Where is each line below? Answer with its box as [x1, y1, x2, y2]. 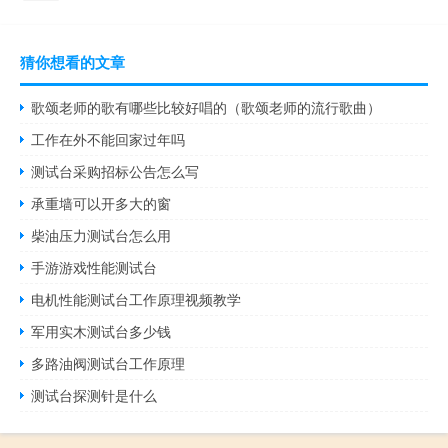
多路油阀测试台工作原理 [31, 353, 186, 374]
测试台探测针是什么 [31, 385, 158, 406]
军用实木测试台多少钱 [31, 321, 172, 342]
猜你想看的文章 [20, 51, 125, 74]
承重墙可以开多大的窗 [31, 193, 172, 214]
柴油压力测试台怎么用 [31, 225, 172, 246]
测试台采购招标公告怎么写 [31, 161, 200, 182]
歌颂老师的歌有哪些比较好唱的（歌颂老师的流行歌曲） [31, 97, 382, 118]
